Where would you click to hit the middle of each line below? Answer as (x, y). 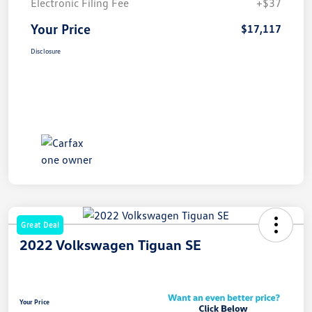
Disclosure (46, 50)
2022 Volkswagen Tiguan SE (110, 244)
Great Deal (40, 224)
